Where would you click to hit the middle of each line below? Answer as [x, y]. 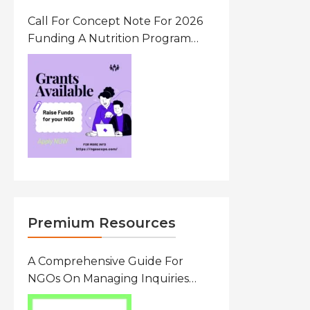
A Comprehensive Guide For [106, 261]
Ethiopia [51, 56]
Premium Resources [102, 223]
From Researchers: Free [94, 296]
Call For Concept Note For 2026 [116, 21]
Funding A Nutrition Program [110, 38]
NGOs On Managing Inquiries [109, 279]
